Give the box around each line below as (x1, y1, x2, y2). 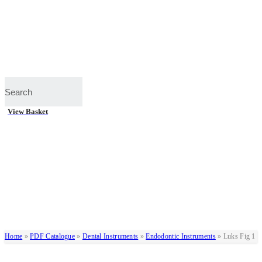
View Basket (8, 107, 48, 116)
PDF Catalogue (30, 232, 75, 241)
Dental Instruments (82, 232, 139, 241)
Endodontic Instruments (146, 232, 216, 241)
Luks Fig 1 (223, 232, 256, 241)
